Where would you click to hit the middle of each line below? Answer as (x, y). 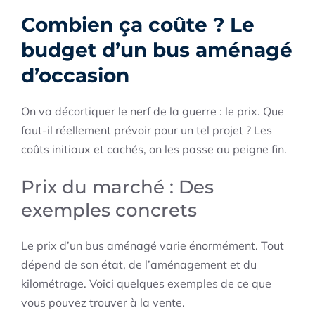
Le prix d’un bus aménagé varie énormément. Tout (153, 246)
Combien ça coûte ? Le (138, 25)
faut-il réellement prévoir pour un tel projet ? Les (147, 130)
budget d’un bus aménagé (157, 50)
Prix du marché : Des (117, 187)
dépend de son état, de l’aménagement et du (139, 265)
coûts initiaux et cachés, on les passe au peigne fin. (154, 149)
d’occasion (75, 76)
